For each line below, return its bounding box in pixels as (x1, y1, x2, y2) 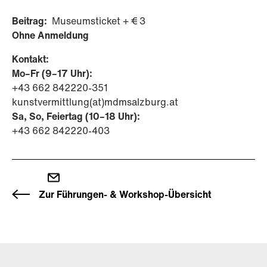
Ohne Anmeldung (12, 28, 89, 42)
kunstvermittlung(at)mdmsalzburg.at (12, 95, 178, 109)
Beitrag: (12, 14, 49, 28)
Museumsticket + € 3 (49, 14, 145, 28)
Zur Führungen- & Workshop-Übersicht (39, 187, 211, 201)
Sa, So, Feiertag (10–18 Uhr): (12, 109, 140, 123)
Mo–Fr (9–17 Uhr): (12, 66, 92, 80)
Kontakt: (12, 52, 49, 66)
